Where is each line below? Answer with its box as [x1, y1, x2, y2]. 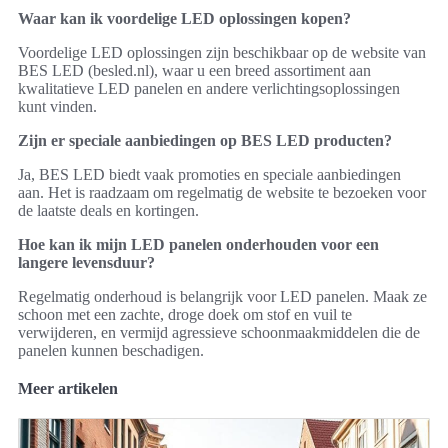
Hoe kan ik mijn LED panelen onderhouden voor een [18, 235, 379, 253]
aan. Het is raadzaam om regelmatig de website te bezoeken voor [18, 183, 426, 201]
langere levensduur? [18, 253, 155, 271]
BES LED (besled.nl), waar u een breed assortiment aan [18, 61, 371, 79]
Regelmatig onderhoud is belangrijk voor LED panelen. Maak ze [18, 287, 427, 305]
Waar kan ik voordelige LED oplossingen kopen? [18, 9, 351, 27]
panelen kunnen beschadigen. [18, 341, 204, 359]
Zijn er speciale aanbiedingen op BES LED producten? [18, 131, 392, 149]
